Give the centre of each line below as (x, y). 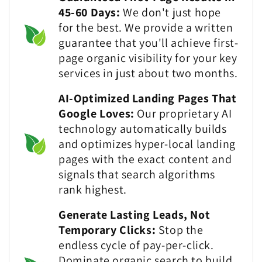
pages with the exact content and (145, 159)
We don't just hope (171, 13)
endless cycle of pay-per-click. (136, 245)
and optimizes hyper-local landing (147, 144)
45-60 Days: (89, 13)
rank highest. (93, 189)
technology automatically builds (143, 128)
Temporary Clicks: (107, 230)
